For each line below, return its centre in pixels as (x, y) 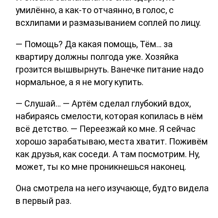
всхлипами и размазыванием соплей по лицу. (108, 22)
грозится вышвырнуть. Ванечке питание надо (109, 69)
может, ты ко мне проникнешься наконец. (101, 166)
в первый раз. (44, 200)
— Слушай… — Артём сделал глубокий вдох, (103, 103)
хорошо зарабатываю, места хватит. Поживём (112, 141)
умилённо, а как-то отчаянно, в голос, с (95, 10)
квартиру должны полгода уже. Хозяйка (97, 56)
